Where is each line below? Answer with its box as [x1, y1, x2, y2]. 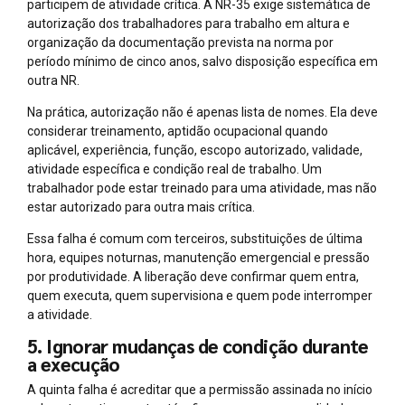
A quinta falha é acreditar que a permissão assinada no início [27, 382, 372, 398]
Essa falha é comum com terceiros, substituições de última [27, 231, 363, 247]
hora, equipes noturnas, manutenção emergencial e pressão [27, 250, 370, 266]
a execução [27, 352, 120, 377]
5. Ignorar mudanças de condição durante [27, 334, 369, 359]
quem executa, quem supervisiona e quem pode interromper [27, 288, 372, 304]
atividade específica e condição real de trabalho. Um [27, 162, 322, 177]
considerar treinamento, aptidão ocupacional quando [27, 124, 328, 139]
